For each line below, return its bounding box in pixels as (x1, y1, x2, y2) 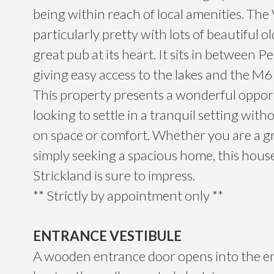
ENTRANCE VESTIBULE (32, 228, 182, 245)
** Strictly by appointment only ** (32, 187, 223, 204)
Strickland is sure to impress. (32, 167, 195, 184)
